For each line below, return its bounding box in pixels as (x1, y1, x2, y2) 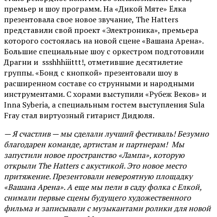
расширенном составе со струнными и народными (4, 78, 194, 89)
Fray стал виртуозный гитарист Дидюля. (4, 110, 156, 121)
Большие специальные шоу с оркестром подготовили (4, 46, 204, 57)
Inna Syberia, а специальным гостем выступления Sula (4, 99, 204, 110)
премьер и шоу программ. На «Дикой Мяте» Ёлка (4, 3, 186, 15)
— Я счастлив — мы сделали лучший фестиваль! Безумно (4, 128, 209, 139)
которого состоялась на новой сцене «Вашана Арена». (4, 35, 203, 46)
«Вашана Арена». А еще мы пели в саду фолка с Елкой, (4, 182, 201, 193)
